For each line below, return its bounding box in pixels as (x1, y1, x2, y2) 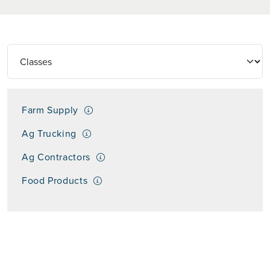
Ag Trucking (22, 127, 77, 140)
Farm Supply (22, 103, 79, 116)
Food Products (22, 174, 88, 187)
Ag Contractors (22, 150, 90, 163)
